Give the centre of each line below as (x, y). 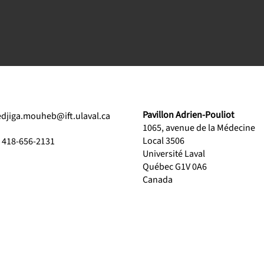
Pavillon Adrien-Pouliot (188, 115)
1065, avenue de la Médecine (199, 128)
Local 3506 (163, 141)
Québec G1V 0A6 (174, 166)
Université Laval (174, 154)
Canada (157, 179)
